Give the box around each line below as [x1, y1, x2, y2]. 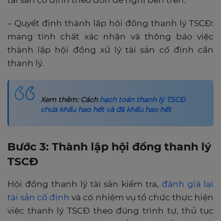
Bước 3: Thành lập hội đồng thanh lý [7, 140, 211, 154]
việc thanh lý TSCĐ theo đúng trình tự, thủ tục [7, 206, 214, 216]
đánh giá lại [162, 179, 214, 189]
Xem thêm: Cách [40, 95, 100, 105]
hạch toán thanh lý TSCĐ [100, 95, 185, 105]
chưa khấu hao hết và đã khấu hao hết [40, 105, 171, 114]
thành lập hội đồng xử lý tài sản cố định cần [7, 45, 214, 55]
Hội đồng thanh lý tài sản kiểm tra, [7, 179, 162, 189]
